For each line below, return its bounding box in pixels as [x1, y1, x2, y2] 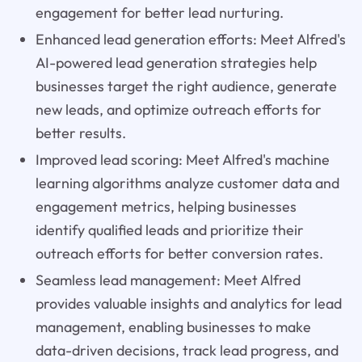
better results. [35, 123, 126, 142]
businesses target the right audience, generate [35, 76, 337, 95]
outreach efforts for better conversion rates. [35, 243, 323, 263]
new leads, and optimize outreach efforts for [35, 99, 322, 119]
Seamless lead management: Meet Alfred [35, 270, 301, 289]
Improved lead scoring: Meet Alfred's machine [35, 149, 330, 169]
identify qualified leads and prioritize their [35, 220, 304, 239]
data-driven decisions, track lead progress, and [35, 340, 339, 360]
